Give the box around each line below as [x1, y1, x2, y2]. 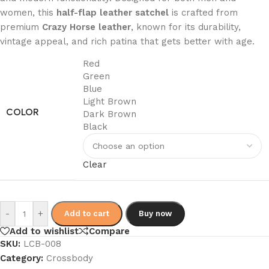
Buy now [139, 209, 172, 218]
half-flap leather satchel [56, 7, 169, 18]
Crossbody [46, 253, 93, 264]
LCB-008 [23, 238, 61, 250]
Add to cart [64, 209, 109, 218]
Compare [89, 225, 130, 237]
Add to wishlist [10, 225, 79, 237]
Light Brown [83, 96, 136, 107]
